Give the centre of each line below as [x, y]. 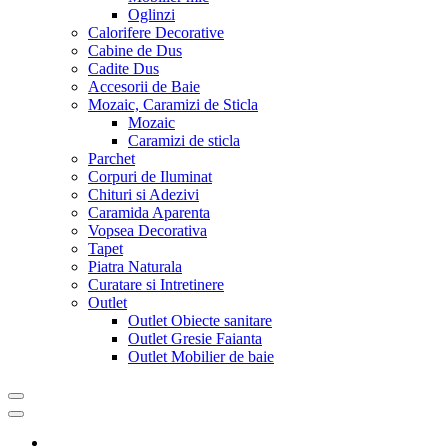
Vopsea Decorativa [147, 230]
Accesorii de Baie [144, 86]
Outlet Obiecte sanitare [200, 320]
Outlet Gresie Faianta [195, 338]
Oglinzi [151, 14]
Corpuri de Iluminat [150, 176]
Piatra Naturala [135, 266]
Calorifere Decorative [156, 32]
